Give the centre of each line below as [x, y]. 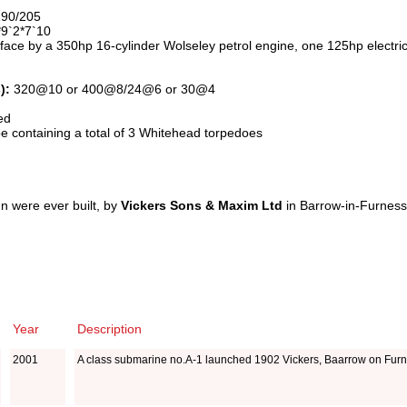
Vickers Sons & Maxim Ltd [203, 205]
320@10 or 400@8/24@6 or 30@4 [113, 89]
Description [109, 329]
